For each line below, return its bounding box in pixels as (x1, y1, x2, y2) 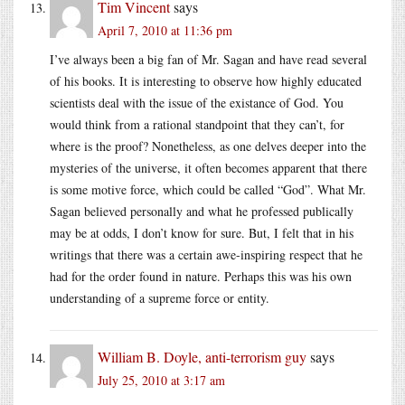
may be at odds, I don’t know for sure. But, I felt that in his (50, 223, 353, 241)
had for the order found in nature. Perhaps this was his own (50, 267, 352, 285)
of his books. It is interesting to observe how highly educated (50, 71, 362, 89)
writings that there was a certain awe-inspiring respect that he (50, 245, 363, 263)
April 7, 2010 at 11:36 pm (98, 21, 232, 39)
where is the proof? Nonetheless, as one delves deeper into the (50, 137, 366, 155)
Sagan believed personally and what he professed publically (50, 202, 353, 220)
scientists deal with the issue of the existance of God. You (50, 93, 344, 111)
